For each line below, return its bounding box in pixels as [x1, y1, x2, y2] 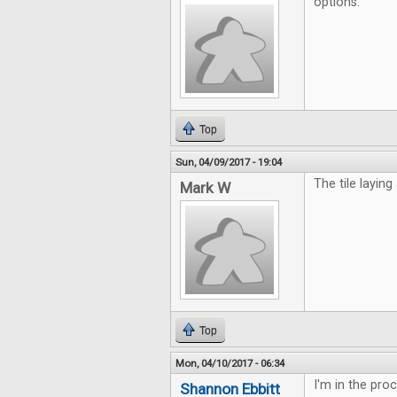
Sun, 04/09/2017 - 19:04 [175, 156, 282, 168]
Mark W [180, 179, 230, 197]
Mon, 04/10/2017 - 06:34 [175, 357, 284, 370]
